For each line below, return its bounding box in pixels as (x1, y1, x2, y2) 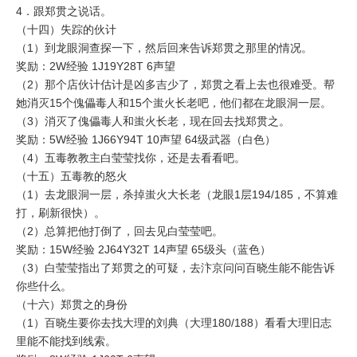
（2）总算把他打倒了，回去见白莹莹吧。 (16, 225, 223, 238)
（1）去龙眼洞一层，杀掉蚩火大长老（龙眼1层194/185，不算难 (16, 188, 338, 202)
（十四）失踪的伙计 (16, 23, 116, 37)
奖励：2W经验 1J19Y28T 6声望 (16, 60, 175, 73)
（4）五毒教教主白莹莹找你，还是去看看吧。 (16, 151, 245, 165)
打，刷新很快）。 (16, 206, 105, 220)
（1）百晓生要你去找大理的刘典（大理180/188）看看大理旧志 (16, 316, 331, 330)
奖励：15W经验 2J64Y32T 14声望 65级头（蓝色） (16, 243, 271, 257)
